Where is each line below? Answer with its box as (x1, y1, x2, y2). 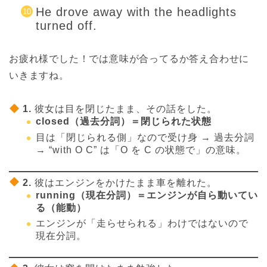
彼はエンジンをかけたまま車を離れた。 (35, 177, 218, 188)
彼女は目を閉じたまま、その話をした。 (35, 104, 218, 114)
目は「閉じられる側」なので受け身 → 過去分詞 (36, 132, 254, 142)
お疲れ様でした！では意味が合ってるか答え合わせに (9, 54, 250, 64)
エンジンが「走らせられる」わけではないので (36, 218, 249, 229)
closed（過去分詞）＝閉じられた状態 (36, 116, 212, 127)
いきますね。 (9, 70, 69, 81)
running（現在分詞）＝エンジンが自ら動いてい (36, 190, 258, 200)
